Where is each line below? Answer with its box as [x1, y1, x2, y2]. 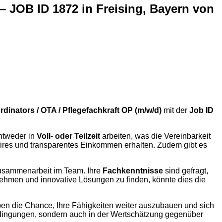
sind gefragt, [163, 166, 208, 175]
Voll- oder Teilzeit [37, 131, 100, 140]
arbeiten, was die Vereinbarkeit [100, 131, 211, 140]
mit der [162, 106, 189, 114]
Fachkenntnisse [103, 166, 163, 175]
